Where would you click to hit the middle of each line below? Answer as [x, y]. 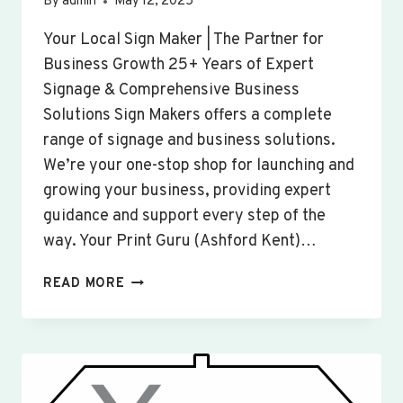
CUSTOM [152, 281]
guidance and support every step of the [184, 217]
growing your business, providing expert [187, 192]
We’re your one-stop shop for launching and [199, 166]
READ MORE [84, 284]
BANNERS [157, 343]
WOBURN [154, 363]
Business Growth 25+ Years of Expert [179, 66]
